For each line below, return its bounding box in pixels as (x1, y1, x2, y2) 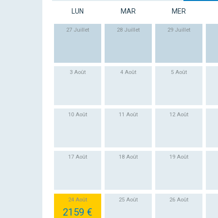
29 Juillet (167, 26, 191, 33)
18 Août (118, 154, 138, 161)
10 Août (68, 111, 87, 118)
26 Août (169, 196, 189, 203)
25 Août (118, 196, 138, 203)
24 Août (68, 196, 87, 203)
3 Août (69, 69, 86, 75)
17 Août (68, 154, 87, 161)
